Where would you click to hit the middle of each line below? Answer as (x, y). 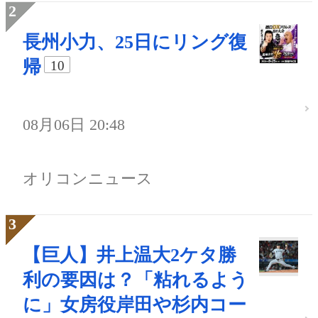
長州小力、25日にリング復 (135, 43)
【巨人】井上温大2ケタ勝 (130, 255)
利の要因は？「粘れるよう (136, 280)
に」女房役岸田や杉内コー (135, 305)
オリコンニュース (88, 178)
